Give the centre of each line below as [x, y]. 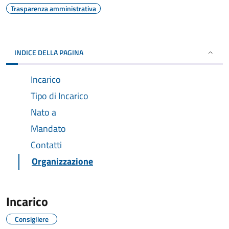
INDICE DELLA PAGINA [49, 52]
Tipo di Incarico [60, 96]
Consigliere [32, 219]
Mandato [48, 129]
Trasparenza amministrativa [53, 8]
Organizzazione [62, 161]
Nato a [43, 112]
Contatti [46, 145]
